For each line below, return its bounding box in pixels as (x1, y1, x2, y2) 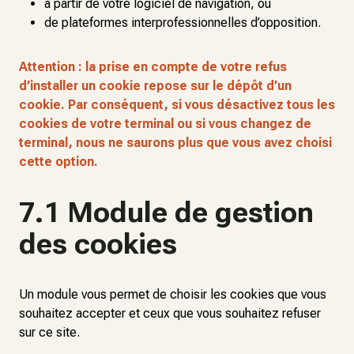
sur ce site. (19, 325, 80, 340)
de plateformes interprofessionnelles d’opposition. (44, 15, 321, 30)
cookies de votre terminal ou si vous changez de (19, 116, 311, 131)
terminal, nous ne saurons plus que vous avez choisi (19, 135, 332, 150)
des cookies (19, 228, 177, 261)
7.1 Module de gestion (19, 196, 314, 229)
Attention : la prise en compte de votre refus (19, 59, 287, 74)
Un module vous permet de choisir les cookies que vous (19, 287, 326, 302)
